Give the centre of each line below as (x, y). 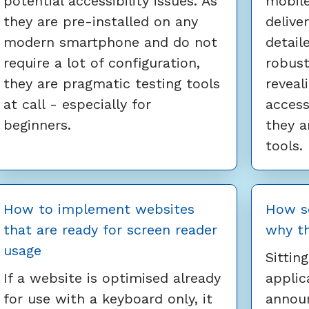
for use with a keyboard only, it (108, 299)
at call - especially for (77, 104)
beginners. (37, 125)
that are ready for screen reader (110, 230)
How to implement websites (99, 209)
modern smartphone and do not (110, 42)
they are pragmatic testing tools (112, 84)
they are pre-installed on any (101, 22)
